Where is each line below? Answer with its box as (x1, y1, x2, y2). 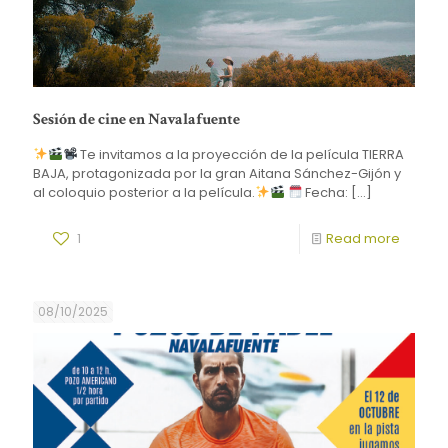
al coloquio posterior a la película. (33, 182, 255, 202)
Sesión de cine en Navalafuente (33, 108, 240, 130)
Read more (326, 228, 400, 248)
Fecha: (302, 182, 349, 202)
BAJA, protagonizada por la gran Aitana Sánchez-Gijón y (33, 163, 401, 183)
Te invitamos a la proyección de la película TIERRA (77, 144, 405, 164)
